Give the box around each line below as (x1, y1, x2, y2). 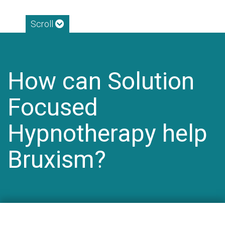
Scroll (30, 18, 55, 29)
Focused (8, 92, 98, 122)
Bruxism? (8, 145, 106, 174)
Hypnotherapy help (8, 119, 207, 148)
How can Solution (8, 66, 194, 95)
